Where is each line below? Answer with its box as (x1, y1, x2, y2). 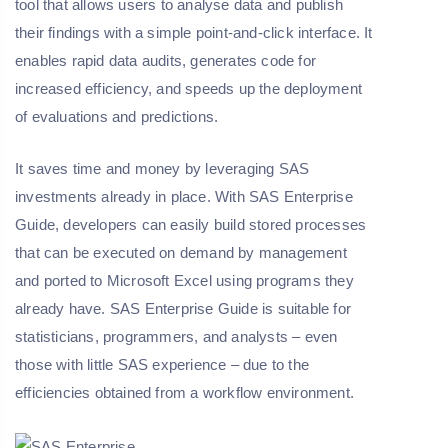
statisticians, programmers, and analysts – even (15, 328, 338, 346)
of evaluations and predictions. (15, 108, 219, 126)
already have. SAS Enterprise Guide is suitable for (15, 300, 352, 318)
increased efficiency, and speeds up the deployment (15, 80, 363, 98)
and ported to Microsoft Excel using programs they (15, 272, 354, 290)
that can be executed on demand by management (15, 244, 347, 262)
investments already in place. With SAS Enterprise (15, 188, 353, 206)
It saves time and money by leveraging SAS (15, 160, 310, 178)
